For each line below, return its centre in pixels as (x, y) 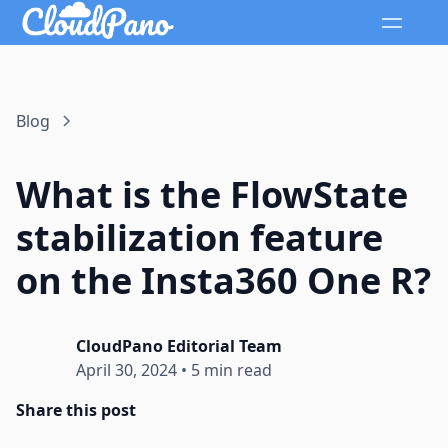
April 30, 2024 (126, 370)
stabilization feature (199, 238)
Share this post (76, 410)
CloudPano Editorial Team (179, 346)
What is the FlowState (212, 195)
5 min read (231, 370)
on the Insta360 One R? (223, 281)
